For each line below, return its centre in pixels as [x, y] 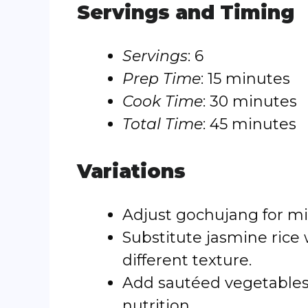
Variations [131, 171]
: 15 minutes [245, 79]
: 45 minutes [250, 124]
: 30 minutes [250, 101]
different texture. [187, 260]
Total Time [163, 124]
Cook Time [163, 101]
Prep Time [162, 79]
